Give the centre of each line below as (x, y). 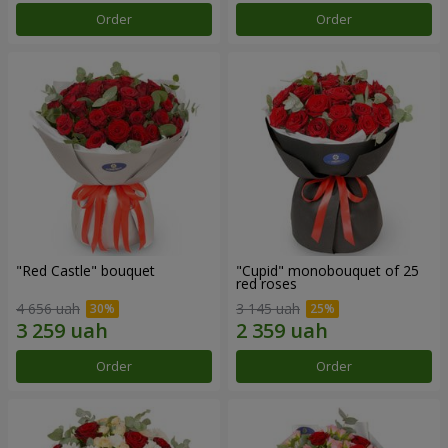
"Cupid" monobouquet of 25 (327, 270)
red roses (266, 283)
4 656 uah (48, 309)
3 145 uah (268, 309)
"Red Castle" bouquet (85, 270)
